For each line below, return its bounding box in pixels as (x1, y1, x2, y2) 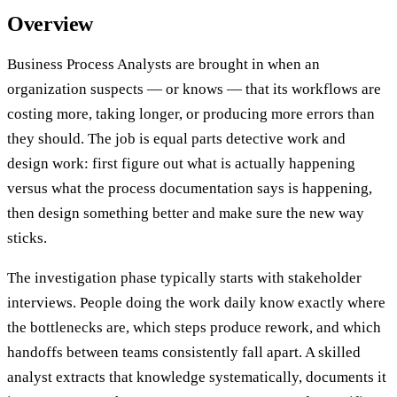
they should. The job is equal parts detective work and (7, 130, 346, 148)
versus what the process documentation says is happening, (7, 180, 372, 198)
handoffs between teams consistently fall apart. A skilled (7, 344, 361, 362)
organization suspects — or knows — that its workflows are (7, 81, 381, 98)
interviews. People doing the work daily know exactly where (7, 294, 385, 312)
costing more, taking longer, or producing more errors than (7, 105, 375, 123)
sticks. (7, 230, 47, 247)
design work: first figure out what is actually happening (7, 155, 355, 173)
